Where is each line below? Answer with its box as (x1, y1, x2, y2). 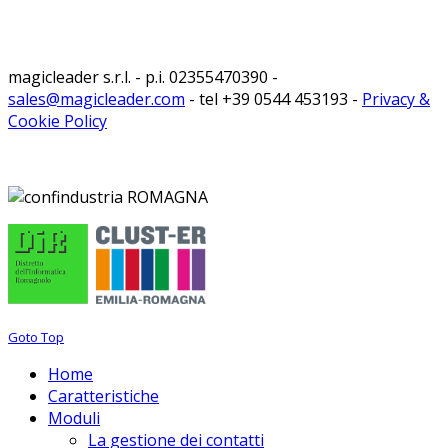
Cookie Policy (8, 110, 107, 133)
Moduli (48, 407, 100, 430)
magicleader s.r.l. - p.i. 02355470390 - (8, 66, 278, 89)
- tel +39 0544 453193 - (185, 88, 362, 111)
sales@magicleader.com (8, 88, 185, 111)
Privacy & (362, 88, 430, 111)
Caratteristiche (48, 385, 159, 408)
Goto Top (8, 328, 64, 347)
